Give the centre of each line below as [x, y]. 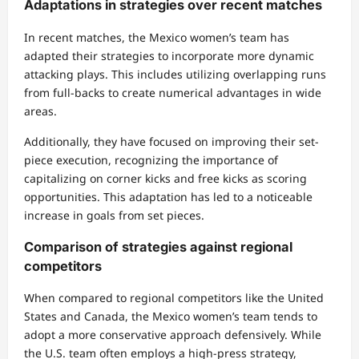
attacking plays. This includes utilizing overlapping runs [175, 74]
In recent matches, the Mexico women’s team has [157, 37]
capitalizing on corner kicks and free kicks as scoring [165, 178]
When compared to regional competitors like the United [174, 298]
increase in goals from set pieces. [114, 215]
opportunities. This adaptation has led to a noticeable [168, 196]
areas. [40, 111]
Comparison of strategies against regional [158, 246]
